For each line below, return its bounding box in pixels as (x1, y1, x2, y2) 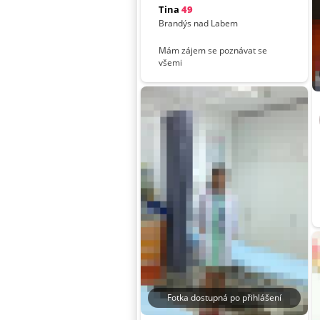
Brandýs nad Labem (159, 17, 239, 30)
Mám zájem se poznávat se (159, 44, 268, 57)
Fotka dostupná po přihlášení (167, 291, 281, 304)
